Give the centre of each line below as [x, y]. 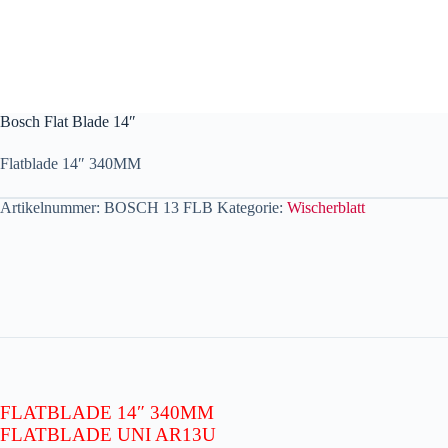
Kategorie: [252, 207]
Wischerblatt [326, 207]
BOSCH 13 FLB [158, 207]
